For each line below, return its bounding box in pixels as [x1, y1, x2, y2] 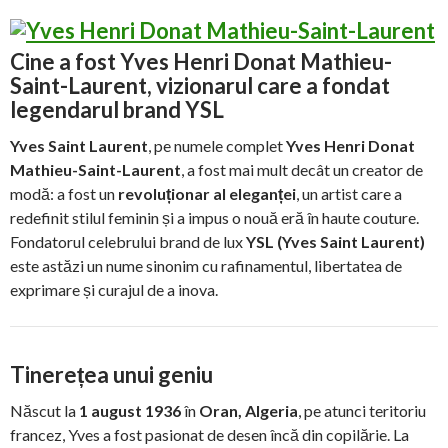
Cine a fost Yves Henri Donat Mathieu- [10, 47, 392, 75]
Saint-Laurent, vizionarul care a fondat [10, 71, 390, 99]
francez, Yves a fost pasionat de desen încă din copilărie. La [10, 424, 409, 444]
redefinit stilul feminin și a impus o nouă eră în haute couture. [10, 207, 419, 227]
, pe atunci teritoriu [298, 400, 426, 420]
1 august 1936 [79, 400, 181, 420]
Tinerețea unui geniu [10, 360, 213, 388]
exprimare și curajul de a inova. [10, 279, 218, 299]
